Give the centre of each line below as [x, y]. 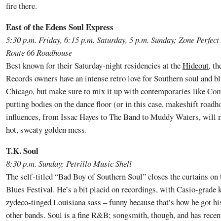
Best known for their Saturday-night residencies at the [94, 65]
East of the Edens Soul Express [60, 27]
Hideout [196, 65]
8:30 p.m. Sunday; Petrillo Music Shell [69, 163]
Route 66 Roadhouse [39, 52]
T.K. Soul [22, 150]
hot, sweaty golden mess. [46, 129]
